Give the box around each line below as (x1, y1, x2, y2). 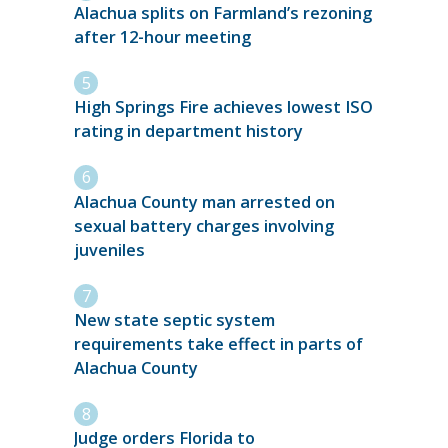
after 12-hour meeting (74, 25, 251, 48)
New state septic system (74, 308, 275, 331)
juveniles (74, 238, 145, 261)
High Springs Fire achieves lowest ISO (74, 96, 373, 119)
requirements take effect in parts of (74, 332, 363, 355)
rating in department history (74, 120, 307, 143)
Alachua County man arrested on (74, 190, 335, 213)
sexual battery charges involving (74, 214, 334, 237)
